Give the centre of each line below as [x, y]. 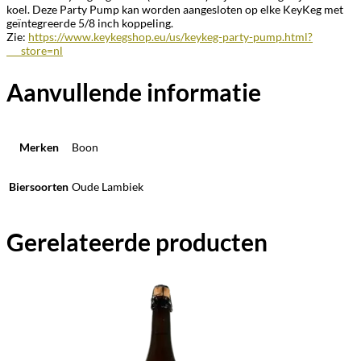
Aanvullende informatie [134, 91]
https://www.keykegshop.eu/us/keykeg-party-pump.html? [170, 37]
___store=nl [35, 50]
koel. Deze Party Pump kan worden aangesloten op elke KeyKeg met [175, 9]
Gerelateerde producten [137, 241]
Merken [39, 147]
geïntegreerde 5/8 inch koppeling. [90, 23]
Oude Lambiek [108, 186]
